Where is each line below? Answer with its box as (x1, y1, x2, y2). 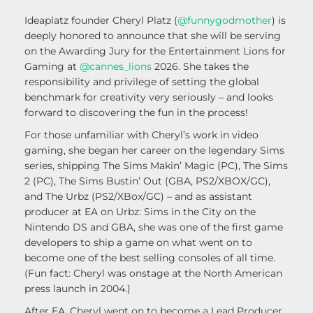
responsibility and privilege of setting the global (24, 75, 259, 89)
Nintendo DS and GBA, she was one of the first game (24, 221, 283, 234)
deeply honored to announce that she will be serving (24, 29, 281, 43)
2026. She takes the (152, 60, 249, 73)
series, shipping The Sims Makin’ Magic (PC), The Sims (24, 159, 288, 173)
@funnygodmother (177, 14, 272, 27)
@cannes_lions (80, 60, 152, 73)
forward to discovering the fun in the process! (24, 106, 248, 119)
